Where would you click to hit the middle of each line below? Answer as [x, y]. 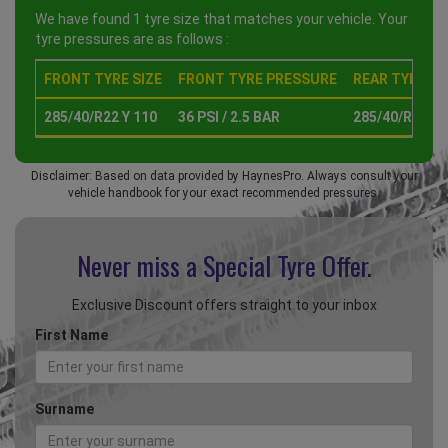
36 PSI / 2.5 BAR [229, 117]
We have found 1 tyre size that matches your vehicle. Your [221, 19]
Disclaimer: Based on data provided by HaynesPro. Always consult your [224, 176]
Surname [64, 409]
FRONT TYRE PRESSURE [257, 79]
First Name [71, 335]
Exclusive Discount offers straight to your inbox [224, 305]
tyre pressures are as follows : [132, 39]
